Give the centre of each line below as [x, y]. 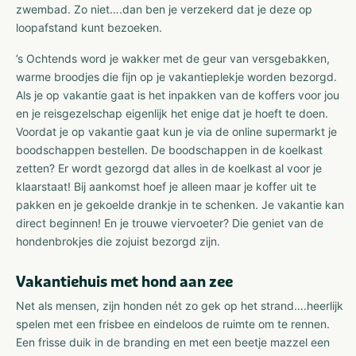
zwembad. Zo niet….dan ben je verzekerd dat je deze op [164, 9]
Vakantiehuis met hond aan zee [124, 282]
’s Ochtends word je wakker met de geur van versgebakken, [173, 58]
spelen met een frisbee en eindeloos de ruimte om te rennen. [173, 323]
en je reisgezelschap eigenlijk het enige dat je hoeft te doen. [172, 113]
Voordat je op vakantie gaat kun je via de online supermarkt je [176, 131]
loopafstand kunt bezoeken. [89, 27]
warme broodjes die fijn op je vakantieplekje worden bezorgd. [176, 76]
